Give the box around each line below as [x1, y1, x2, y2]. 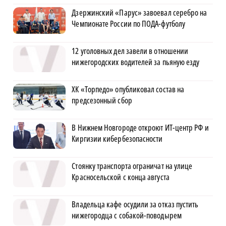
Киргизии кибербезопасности [72, 133, 163, 145]
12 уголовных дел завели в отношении [72, 45, 189, 57]
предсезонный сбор [72, 95, 132, 106]
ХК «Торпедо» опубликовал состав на [72, 84, 185, 95]
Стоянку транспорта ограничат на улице [72, 160, 193, 172]
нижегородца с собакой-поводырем [72, 210, 182, 221]
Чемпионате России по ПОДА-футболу [72, 18, 186, 30]
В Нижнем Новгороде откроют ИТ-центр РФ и [72, 122, 209, 134]
